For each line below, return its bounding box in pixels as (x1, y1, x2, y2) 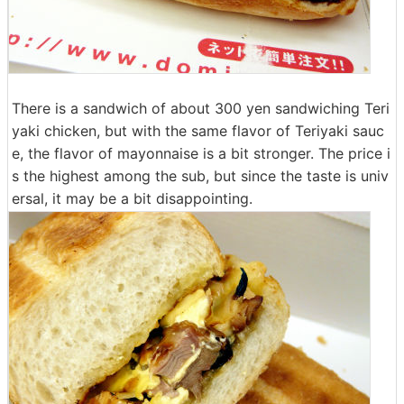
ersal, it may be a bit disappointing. (12, 189, 252, 207)
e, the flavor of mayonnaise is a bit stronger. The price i (12, 144, 390, 162)
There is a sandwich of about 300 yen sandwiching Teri (12, 99, 390, 117)
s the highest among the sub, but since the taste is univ (12, 167, 389, 185)
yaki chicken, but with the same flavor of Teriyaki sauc (12, 122, 384, 140)
